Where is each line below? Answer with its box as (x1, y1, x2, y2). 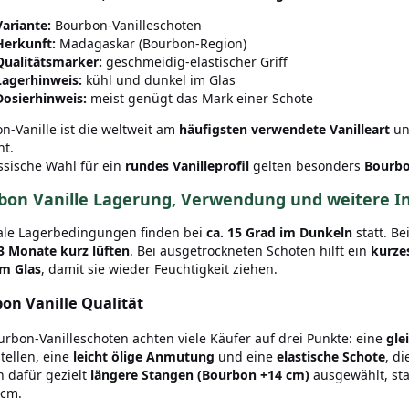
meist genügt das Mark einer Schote (87, 89, 313, 107)
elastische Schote (277, 347, 385, 365)
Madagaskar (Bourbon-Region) (56, 35, 246, 52)
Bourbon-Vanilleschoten (55, 16, 205, 34)
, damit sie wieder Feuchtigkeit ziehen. (41, 260, 278, 278)
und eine (215, 347, 277, 365)
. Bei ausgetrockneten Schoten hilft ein (130, 242, 371, 259)
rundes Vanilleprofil (125, 157, 249, 174)
